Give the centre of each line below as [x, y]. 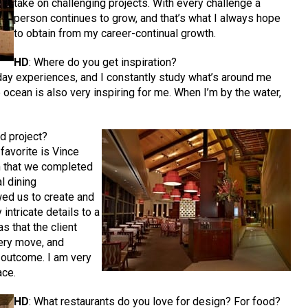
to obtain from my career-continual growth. [115, 34]
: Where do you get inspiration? [103, 63]
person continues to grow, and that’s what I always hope [147, 19]
